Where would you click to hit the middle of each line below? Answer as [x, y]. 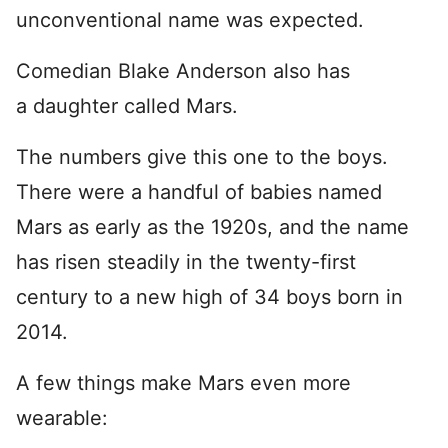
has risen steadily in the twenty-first [186, 261]
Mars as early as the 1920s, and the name [212, 226]
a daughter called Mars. [127, 105]
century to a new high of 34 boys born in [209, 296]
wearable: [62, 417]
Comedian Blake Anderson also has [183, 70]
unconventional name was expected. [190, 19]
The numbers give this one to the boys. [202, 156]
